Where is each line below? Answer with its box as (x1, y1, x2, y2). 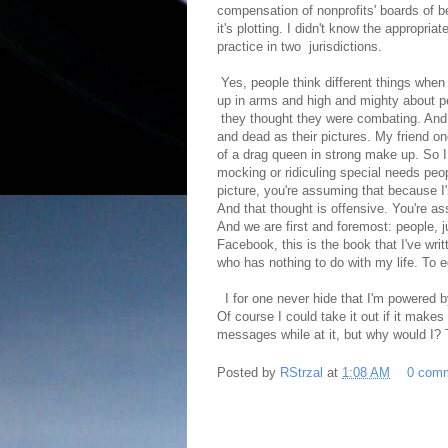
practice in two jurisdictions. (217, 39, 382, 55)
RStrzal (280, 365, 327, 381)
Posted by (217, 365, 280, 381)
